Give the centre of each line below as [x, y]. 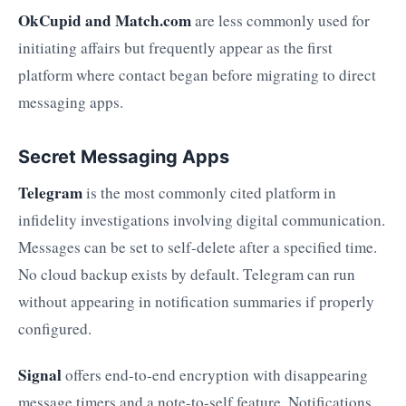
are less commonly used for [280, 21]
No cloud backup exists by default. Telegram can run [187, 274]
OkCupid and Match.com [105, 21]
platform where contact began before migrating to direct [197, 75]
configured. [55, 328]
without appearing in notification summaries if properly [196, 301]
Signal [40, 374]
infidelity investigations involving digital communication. [202, 219]
